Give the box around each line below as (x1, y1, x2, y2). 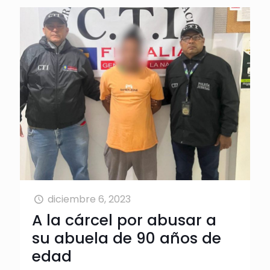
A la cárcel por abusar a (32, 209, 216, 231)
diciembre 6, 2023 (48, 192, 131, 206)
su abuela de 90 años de (32, 227, 221, 249)
